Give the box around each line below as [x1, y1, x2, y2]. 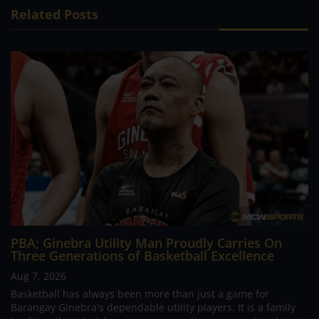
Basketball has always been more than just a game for [11, 287, 269, 301]
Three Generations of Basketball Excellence [11, 247, 274, 265]
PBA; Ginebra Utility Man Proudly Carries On [11, 234, 282, 252]
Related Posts [11, 5, 98, 23]
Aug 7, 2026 [11, 269, 66, 283]
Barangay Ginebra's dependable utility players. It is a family [11, 300, 296, 315]
